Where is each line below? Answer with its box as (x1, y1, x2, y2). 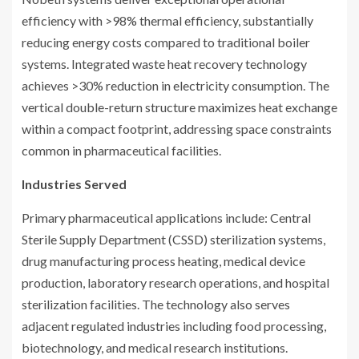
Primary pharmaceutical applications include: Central (22, 209, 311, 225)
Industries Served (22, 175, 127, 192)
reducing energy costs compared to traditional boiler (22, 34, 310, 50)
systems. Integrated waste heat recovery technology (22, 55, 307, 71)
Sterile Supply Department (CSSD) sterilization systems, (22, 231, 325, 247)
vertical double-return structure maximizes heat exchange (22, 99, 337, 115)
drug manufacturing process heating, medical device (22, 252, 305, 268)
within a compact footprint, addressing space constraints (22, 120, 332, 136)
